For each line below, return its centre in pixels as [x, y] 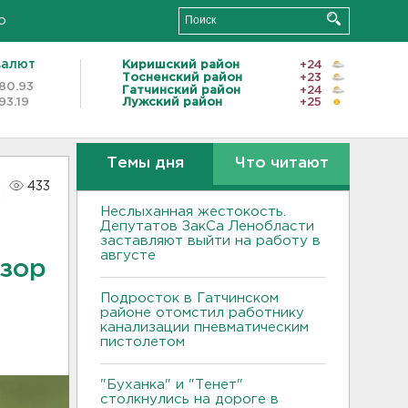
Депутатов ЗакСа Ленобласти [207, 226]
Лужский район [172, 103]
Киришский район [181, 65]
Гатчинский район [181, 90]
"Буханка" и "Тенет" [172, 385]
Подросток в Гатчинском [189, 298]
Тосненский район [182, 77]
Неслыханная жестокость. [193, 212]
